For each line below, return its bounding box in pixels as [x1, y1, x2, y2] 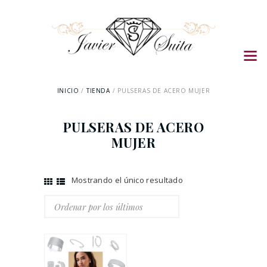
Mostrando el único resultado [71, 175, 184, 186]
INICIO [57, 86, 79, 95]
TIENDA [86, 86, 110, 95]
